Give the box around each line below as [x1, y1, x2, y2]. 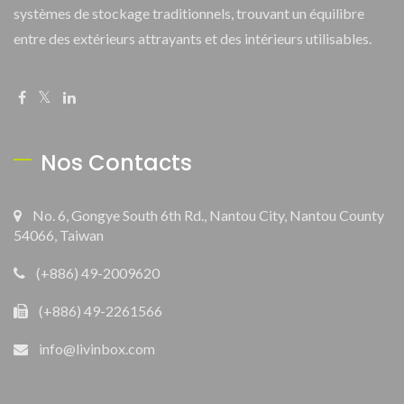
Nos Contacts [41, 148, 192, 179]
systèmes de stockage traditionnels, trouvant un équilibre [14, 5, 364, 23]
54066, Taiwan [14, 226, 104, 244]
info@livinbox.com [39, 340, 155, 358]
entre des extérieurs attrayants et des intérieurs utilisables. [14, 30, 372, 48]
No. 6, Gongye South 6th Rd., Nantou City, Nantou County [32, 207, 384, 225]
